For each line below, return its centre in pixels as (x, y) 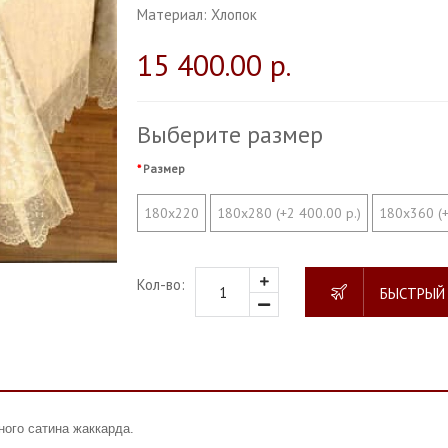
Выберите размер (230, 134)
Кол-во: (161, 284)
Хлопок (234, 14)
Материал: (172, 14)
